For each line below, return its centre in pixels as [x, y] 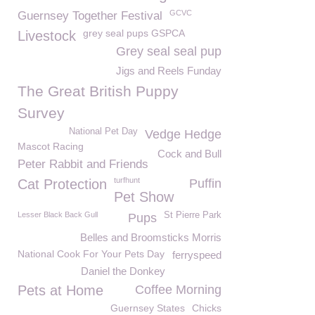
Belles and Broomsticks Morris [151, 237]
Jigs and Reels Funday [169, 71]
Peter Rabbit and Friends [83, 164]
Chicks [207, 308]
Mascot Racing [51, 146]
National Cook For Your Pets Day [91, 254]
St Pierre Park [193, 215]
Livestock [47, 36]
